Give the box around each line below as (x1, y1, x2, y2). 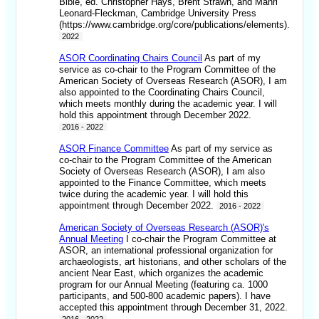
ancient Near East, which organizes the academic (59, 268, 264, 279)
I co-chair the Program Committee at (123, 234, 277, 245)
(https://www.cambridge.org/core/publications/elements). (59, 19, 291, 31)
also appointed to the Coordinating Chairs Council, (59, 87, 266, 98)
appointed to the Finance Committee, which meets (59, 177, 267, 189)
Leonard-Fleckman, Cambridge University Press (59, 8, 257, 19)
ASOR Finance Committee (59, 143, 169, 155)
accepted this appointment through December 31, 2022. (59, 302, 288, 313)
